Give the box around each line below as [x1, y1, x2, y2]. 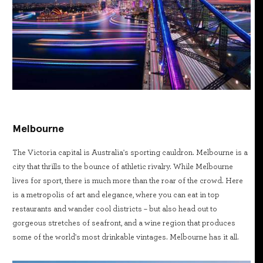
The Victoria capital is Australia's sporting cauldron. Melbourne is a [12, 148, 248, 157]
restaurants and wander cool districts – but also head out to [12, 204, 217, 213]
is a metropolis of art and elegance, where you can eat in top [12, 190, 220, 199]
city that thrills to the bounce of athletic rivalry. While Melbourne [12, 162, 233, 171]
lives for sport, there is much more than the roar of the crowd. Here [12, 176, 243, 185]
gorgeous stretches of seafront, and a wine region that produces [12, 218, 235, 227]
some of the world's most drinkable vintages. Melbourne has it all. [12, 232, 239, 241]
